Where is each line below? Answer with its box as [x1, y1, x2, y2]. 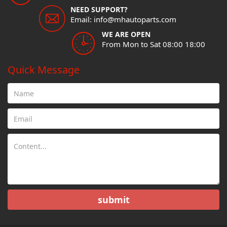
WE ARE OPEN [102, 29, 150, 40]
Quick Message [8, 63, 80, 77]
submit [97, 193, 130, 206]
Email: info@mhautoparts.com [70, 14, 176, 25]
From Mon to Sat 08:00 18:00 [102, 39, 205, 50]
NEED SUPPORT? [70, 5, 128, 15]
